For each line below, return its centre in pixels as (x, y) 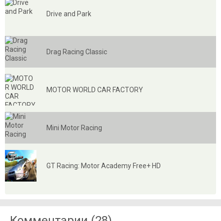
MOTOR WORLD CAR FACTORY (95, 90)
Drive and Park (69, 14)
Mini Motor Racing (74, 128)
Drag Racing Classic (77, 52)
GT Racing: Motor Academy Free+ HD (104, 166)
